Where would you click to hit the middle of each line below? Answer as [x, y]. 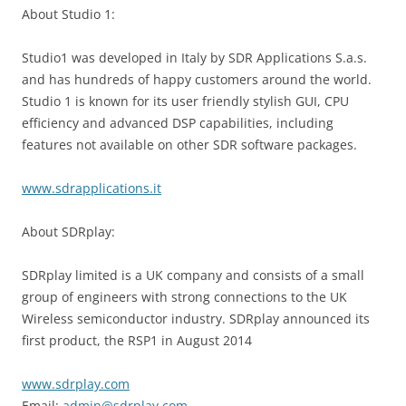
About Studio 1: [68, 14]
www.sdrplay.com [76, 384]
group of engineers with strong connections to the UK [184, 297]
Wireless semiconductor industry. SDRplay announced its [196, 319]
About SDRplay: [68, 232]
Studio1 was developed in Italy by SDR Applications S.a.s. [194, 58]
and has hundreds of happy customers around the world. [197, 80]
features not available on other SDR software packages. [189, 145]
